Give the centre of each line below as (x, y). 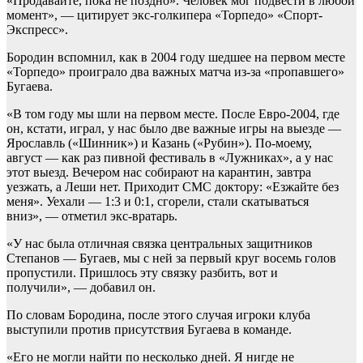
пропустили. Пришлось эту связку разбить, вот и (142, 273)
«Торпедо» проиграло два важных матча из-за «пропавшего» (175, 72)
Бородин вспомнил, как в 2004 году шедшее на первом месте (176, 58)
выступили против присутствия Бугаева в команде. (149, 330)
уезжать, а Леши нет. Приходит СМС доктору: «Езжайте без (173, 187)
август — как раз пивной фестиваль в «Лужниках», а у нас (170, 158)
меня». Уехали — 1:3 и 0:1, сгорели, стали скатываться (158, 202)
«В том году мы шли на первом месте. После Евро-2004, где (173, 114)
